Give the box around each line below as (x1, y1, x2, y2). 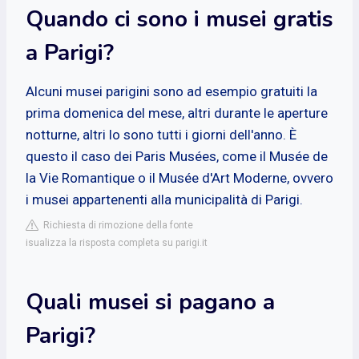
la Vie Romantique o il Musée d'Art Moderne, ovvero (26, 169, 333, 186)
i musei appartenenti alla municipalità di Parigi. (26, 191, 303, 208)
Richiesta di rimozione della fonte (38, 219, 193, 231)
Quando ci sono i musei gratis (26, 3, 333, 34)
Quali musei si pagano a (26, 286, 275, 317)
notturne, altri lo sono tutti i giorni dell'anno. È (26, 126, 296, 143)
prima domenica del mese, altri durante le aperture (26, 104, 328, 121)
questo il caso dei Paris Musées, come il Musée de (26, 147, 328, 164)
